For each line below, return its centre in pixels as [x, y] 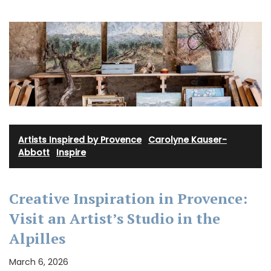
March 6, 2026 [39, 262]
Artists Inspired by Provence [80, 140]
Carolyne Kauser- [188, 140]
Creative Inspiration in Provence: [128, 198]
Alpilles [37, 238]
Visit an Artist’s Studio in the [115, 218]
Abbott [34, 152]
